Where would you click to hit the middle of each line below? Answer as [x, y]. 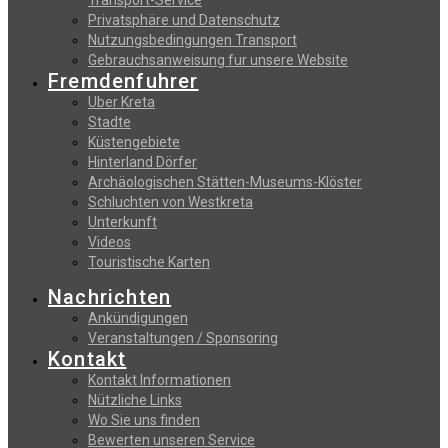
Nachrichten [110, 297]
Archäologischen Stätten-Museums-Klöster [225, 182]
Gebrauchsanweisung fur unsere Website [218, 60]
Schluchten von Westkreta [170, 202]
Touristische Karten [149, 262]
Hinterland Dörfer [142, 162]
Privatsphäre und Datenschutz [184, 20]
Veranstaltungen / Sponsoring [183, 338]
